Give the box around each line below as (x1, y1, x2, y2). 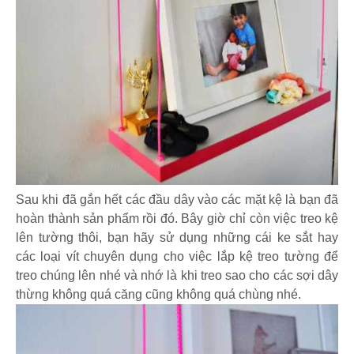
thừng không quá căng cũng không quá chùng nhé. (16, 288, 301, 302)
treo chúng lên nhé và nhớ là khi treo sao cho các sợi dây (16, 269, 338, 283)
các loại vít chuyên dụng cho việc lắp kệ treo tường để (16, 250, 338, 264)
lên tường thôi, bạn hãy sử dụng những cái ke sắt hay (16, 231, 338, 245)
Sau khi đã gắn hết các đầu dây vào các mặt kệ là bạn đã (16, 193, 338, 207)
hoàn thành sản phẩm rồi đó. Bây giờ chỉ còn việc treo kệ (16, 212, 338, 226)
